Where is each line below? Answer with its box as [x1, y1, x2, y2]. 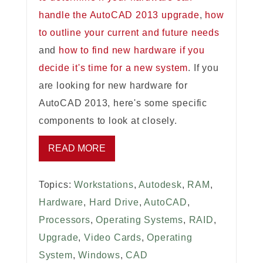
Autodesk [139, 180, 182, 190]
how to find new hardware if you [59, 45, 205, 56]
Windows [78, 250, 120, 261]
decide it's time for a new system [38, 63, 188, 73]
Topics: [38, 180, 75, 190]
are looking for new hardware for [38, 80, 188, 91]
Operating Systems [96, 215, 184, 225]
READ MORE [48, 143, 106, 154]
